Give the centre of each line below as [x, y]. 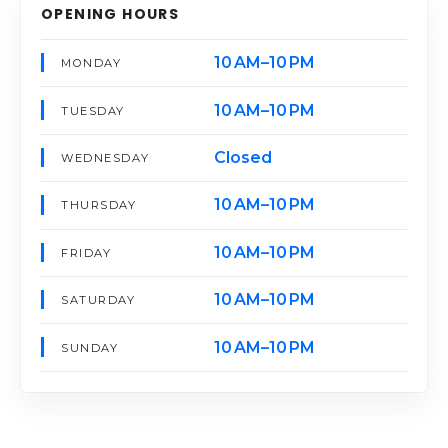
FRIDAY [86, 252]
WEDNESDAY [105, 158]
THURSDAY [99, 205]
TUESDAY [93, 110]
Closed [243, 158]
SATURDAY [98, 300]
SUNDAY [90, 347]
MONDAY [91, 63]
